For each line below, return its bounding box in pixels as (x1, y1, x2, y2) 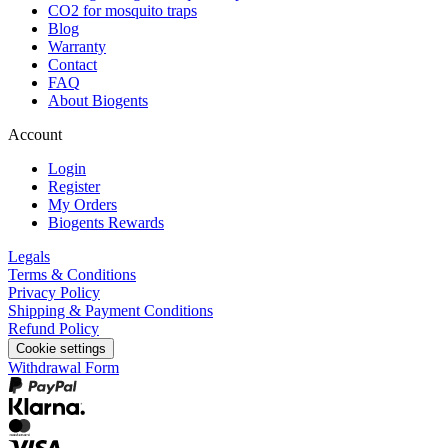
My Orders (48, 196, 117, 214)
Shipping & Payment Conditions (8, 302, 213, 320)
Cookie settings (16, 341, 106, 357)
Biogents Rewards (48, 214, 164, 232)
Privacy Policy (8, 284, 100, 302)
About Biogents (48, 92, 148, 110)
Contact (48, 56, 97, 74)
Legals (8, 248, 50, 266)
